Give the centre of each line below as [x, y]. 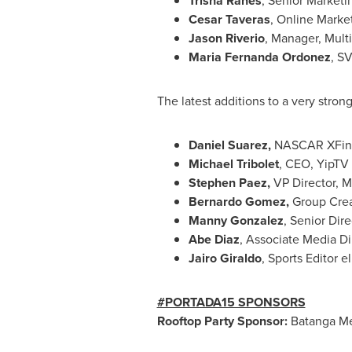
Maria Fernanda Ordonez [259, 57]
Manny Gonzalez [236, 220]
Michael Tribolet [233, 164]
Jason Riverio [226, 38]
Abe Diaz [214, 239]
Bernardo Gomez [237, 202]
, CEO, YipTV [313, 164]
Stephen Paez [227, 183]
